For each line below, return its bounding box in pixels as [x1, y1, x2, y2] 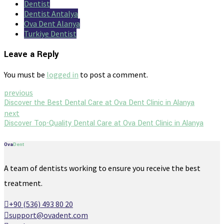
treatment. [4, 178, 42, 188]
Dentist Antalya [24, 8, 78, 18]
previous [4, 87, 33, 98]
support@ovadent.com [9, 210, 88, 220]
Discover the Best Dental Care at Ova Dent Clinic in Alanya [4, 97, 194, 108]
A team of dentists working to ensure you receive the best [4, 163, 200, 173]
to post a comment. [78, 69, 148, 80]
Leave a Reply [4, 47, 59, 60]
